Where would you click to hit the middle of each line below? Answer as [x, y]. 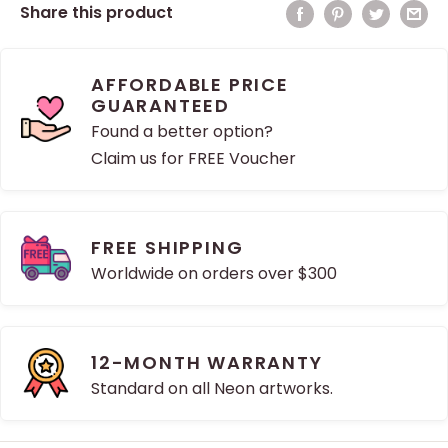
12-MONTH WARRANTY [207, 362]
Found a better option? [182, 131]
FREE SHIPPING [167, 247]
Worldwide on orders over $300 [214, 273]
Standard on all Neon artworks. [212, 388]
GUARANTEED [161, 105]
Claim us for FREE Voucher [193, 158]
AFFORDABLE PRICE [190, 84]
